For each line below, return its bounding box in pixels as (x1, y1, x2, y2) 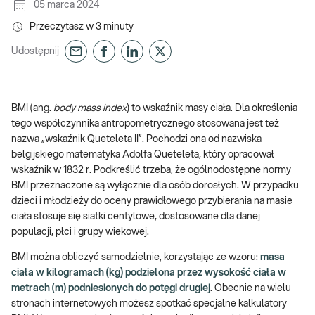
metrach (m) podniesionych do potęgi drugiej (11, 283, 210, 293)
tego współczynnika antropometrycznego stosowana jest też (11, 119, 279, 129)
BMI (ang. (11, 103, 53, 113)
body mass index (53, 103, 127, 113)
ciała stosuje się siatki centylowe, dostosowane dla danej (11, 212, 260, 221)
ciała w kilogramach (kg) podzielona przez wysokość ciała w (11, 268, 286, 278)
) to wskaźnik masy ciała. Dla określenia (127, 103, 297, 113)
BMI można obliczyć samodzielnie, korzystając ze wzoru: (11, 252, 260, 262)
